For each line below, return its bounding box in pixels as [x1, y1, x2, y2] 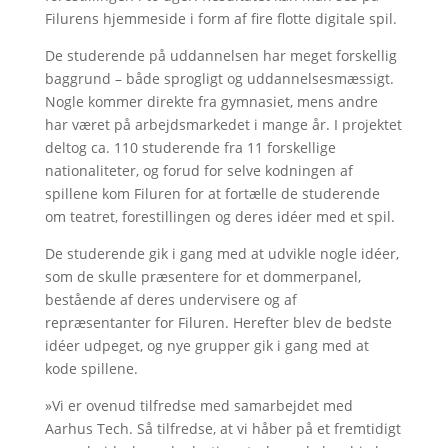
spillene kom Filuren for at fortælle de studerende [44, 184, 380, 203]
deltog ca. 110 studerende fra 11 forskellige [44, 138, 336, 157]
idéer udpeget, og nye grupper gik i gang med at [44, 336, 369, 355]
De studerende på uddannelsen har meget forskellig [44, 46, 397, 65]
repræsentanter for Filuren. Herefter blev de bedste [44, 313, 392, 332]
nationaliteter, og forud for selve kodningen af [44, 161, 353, 180]
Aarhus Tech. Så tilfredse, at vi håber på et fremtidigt [44, 419, 401, 438]
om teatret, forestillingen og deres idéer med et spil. [44, 207, 395, 226]
